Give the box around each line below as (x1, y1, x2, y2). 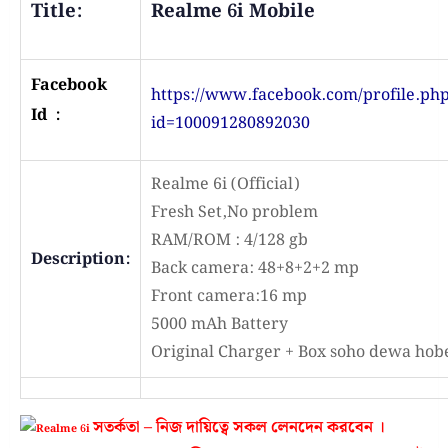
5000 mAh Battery (151, 312, 288, 337)
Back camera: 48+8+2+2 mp (151, 256, 359, 281)
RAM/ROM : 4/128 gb (151, 228, 308, 253)
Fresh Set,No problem (151, 200, 318, 225)
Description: (31, 247, 130, 272)
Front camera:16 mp (151, 284, 307, 309)
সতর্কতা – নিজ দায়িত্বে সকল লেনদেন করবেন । (93, 415, 385, 440)
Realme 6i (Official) (151, 172, 299, 197)
